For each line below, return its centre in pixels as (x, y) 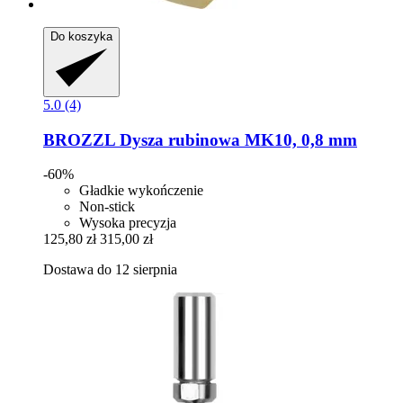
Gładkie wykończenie (141, 191)
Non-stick (107, 207)
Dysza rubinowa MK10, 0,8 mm (236, 139)
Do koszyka (81, 37)
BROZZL (79, 139)
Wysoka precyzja (128, 223)
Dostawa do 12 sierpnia (110, 270)
